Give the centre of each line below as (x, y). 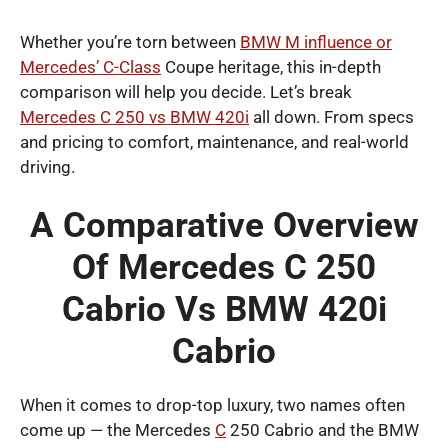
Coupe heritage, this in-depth (271, 66)
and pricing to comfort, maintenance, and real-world (214, 141)
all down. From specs (331, 116)
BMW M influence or (316, 41)
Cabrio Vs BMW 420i (224, 310)
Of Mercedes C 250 (224, 268)
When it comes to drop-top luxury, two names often (212, 405)
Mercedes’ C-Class (90, 66)
